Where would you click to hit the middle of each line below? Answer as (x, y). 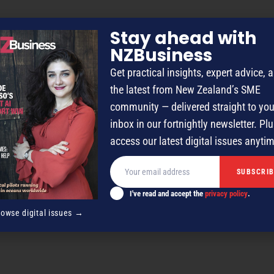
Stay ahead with (183, 38)
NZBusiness (161, 55)
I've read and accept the (167, 193)
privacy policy (226, 193)
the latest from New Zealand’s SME (185, 89)
